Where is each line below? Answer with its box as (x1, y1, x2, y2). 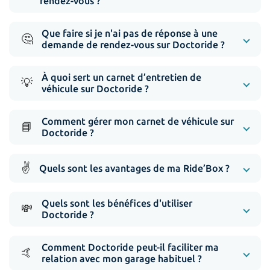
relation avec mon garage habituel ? (42, 253, 202, 265)
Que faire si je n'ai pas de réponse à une (42, 28, 218, 39)
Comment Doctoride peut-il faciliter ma (42, 242, 219, 253)
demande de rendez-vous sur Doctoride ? (42, 39, 225, 51)
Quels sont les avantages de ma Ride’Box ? (39, 162, 230, 174)
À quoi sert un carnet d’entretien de (42, 72, 201, 83)
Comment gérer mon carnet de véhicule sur (42, 116, 234, 127)
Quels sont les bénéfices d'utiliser (42, 198, 192, 209)
